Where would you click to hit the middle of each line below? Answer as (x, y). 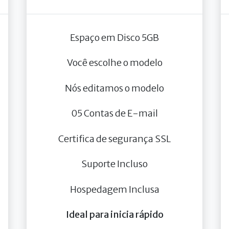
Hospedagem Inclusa (114, 189)
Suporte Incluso (114, 164)
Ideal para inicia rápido (114, 215)
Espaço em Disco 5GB (114, 37)
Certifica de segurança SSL (114, 139)
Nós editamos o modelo (114, 88)
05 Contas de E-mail (114, 113)
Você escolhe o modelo (114, 63)
